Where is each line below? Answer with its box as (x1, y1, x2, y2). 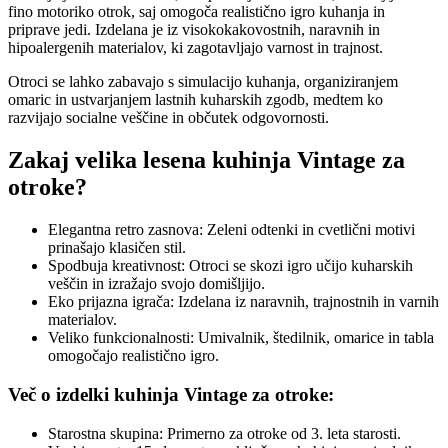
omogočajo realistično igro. (48, 347, 219, 365)
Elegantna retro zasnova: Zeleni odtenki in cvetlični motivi (48, 221, 415, 239)
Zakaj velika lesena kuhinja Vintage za (8, 147, 405, 174)
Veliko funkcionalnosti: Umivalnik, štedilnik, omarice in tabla (48, 329, 434, 347)
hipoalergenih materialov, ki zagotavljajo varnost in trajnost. (8, 39, 383, 57)
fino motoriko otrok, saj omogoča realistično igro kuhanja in (8, 3, 385, 21)
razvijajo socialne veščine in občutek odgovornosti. (8, 109, 329, 127)
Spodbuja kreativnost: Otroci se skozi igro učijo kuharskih (48, 257, 413, 275)
